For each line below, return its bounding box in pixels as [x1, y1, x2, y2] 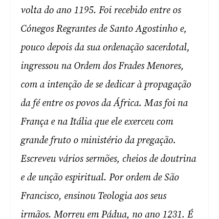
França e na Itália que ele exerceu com [21, 116, 174, 128]
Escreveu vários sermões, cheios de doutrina [21, 153, 197, 165]
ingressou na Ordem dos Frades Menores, [21, 60, 184, 72]
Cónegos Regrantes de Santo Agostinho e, [21, 23, 187, 35]
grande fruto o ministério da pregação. [21, 134, 176, 147]
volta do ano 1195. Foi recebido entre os [21, 4, 181, 17]
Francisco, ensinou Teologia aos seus [21, 190, 167, 202]
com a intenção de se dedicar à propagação [21, 79, 192, 91]
